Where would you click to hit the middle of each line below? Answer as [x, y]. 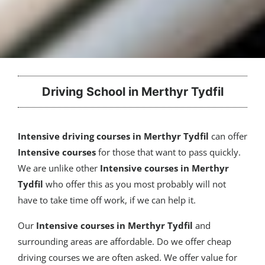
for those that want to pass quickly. [168, 152]
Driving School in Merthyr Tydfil [132, 92]
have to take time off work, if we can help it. [107, 200]
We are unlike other [59, 168]
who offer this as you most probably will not [136, 184]
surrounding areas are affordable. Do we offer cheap [125, 241]
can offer [229, 136]
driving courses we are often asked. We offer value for [127, 257]
